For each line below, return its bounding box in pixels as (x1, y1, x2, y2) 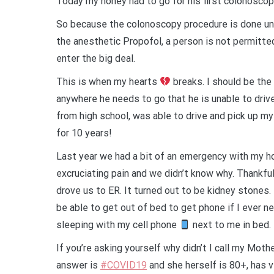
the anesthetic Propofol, (56, 35, 166, 47)
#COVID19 (100, 259, 147, 271)
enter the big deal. (56, 53, 135, 64)
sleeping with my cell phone (56, 219, 179, 231)
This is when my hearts (56, 76, 160, 87)
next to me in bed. (190, 219, 272, 231)
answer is (56, 259, 100, 271)
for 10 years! (56, 127, 112, 139)
